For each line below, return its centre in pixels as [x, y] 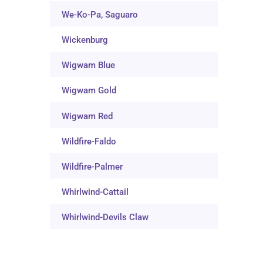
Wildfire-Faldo [89, 141]
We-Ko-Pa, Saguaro [100, 15]
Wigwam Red [87, 116]
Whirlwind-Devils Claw [105, 218]
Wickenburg [85, 40]
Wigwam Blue [89, 65]
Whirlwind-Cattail [95, 192]
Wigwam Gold [89, 91]
